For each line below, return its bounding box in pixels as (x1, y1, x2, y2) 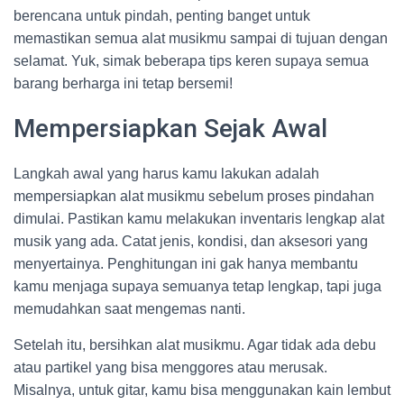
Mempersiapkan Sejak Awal (14, 114, 327, 143)
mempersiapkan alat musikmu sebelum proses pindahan (14, 188, 374, 204)
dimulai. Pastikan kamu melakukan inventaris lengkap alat (14, 211, 384, 226)
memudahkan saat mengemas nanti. (14, 301, 245, 317)
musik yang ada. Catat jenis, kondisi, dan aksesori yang (14, 234, 368, 249)
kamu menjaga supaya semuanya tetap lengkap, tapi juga (14, 279, 381, 294)
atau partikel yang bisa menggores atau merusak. (14, 360, 327, 375)
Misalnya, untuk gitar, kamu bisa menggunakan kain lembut (14, 382, 390, 398)
